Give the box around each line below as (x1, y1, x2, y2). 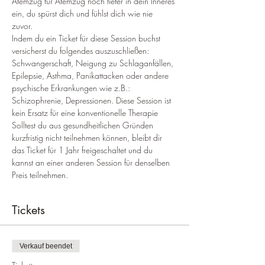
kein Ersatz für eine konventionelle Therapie (12, 107, 160, 118)
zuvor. (12, 20, 35, 31)
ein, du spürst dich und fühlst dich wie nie (12, 8, 155, 19)
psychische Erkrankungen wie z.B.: (12, 82, 132, 93)
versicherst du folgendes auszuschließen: (12, 45, 151, 56)
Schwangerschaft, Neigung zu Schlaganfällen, (12, 57, 176, 69)
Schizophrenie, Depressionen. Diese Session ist (12, 95, 173, 106)
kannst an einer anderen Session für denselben (12, 157, 172, 168)
